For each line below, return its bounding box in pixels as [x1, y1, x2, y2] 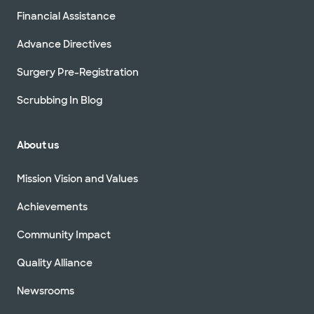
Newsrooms [17, 284, 74, 297]
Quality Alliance [17, 256, 93, 269]
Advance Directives [17, 37, 111, 50]
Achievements [17, 200, 88, 213]
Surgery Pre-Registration [17, 65, 139, 78]
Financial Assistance [17, 9, 116, 22]
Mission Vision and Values [17, 172, 138, 185]
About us [17, 138, 59, 151]
